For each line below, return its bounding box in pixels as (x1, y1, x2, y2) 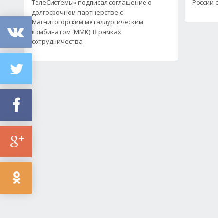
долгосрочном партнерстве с (32, 7, 123, 17)
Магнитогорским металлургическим (32, 17, 143, 26)
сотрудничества (32, 36, 83, 46)
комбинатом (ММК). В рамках (32, 27, 121, 36)
